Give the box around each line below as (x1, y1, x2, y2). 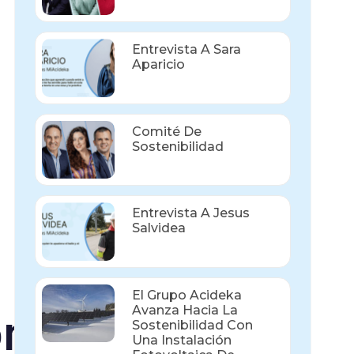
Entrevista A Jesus (131, 205, 250, 221)
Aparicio (131, 57, 185, 73)
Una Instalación (131, 332, 232, 348)
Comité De (131, 123, 201, 139)
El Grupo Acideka (131, 287, 242, 303)
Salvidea (131, 220, 186, 236)
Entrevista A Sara (131, 42, 241, 58)
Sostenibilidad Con (131, 317, 253, 333)
